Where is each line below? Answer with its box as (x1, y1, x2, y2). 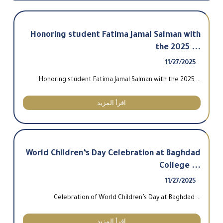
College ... (159, 161, 201, 171)
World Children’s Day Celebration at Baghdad (25, 149, 201, 158)
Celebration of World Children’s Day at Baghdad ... (53, 195, 201, 202)
